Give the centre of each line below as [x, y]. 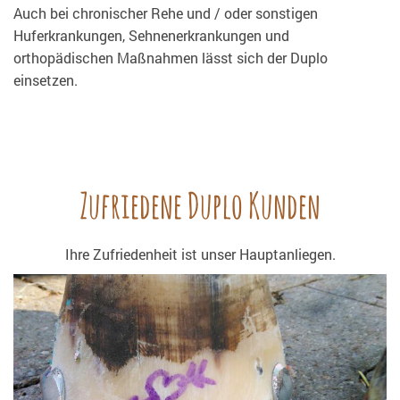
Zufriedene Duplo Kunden [200, 205]
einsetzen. [46, 80]
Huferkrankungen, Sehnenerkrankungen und [151, 36]
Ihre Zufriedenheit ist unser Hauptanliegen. [200, 254]
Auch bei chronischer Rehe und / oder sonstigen [166, 13]
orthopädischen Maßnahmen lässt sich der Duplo [171, 58]
